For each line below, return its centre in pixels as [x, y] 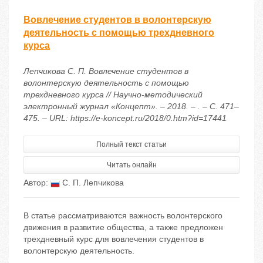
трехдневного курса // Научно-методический [113, 95]
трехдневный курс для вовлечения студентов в [114, 239]
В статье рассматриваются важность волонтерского [123, 216]
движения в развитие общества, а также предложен [123, 227]
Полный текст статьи [131, 145]
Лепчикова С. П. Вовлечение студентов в [106, 71]
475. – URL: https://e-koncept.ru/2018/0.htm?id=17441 [125, 118]
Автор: [37, 183]
